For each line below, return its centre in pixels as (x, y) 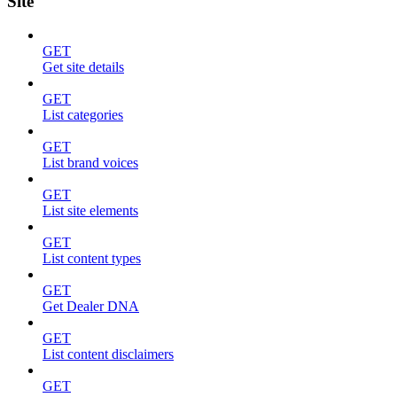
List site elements (90, 211)
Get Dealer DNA (91, 307)
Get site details (83, 67)
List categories (83, 115)
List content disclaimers (108, 354)
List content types (92, 259)
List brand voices (90, 163)
